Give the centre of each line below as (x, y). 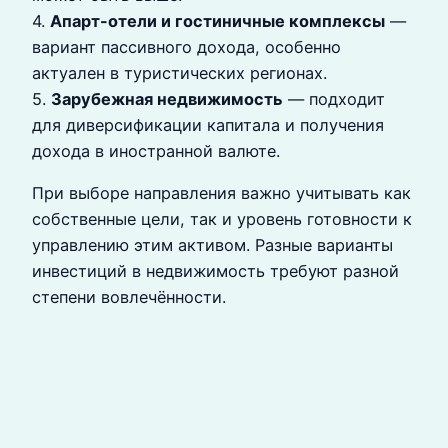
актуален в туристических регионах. (179, 72)
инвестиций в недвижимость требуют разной (215, 271)
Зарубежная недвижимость (167, 98)
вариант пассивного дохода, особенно (186, 46)
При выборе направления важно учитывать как (221, 193)
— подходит (334, 98)
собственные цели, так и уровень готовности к (222, 219)
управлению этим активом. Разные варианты (212, 245)
